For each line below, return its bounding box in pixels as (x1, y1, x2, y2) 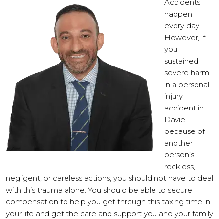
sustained (164, 56, 198, 66)
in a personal (164, 80, 209, 89)
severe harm (164, 68, 209, 77)
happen (164, 9, 192, 19)
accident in (164, 103, 204, 112)
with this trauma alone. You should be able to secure (6, 185, 192, 195)
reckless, (164, 162, 195, 171)
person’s (164, 150, 194, 159)
